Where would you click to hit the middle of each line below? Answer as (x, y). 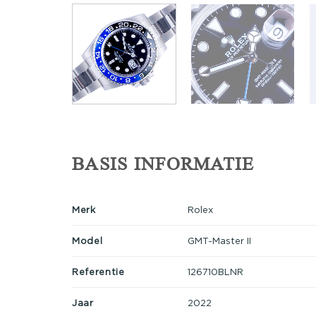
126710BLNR (215, 271)
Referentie (98, 271)
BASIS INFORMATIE (163, 164)
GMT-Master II (219, 240)
